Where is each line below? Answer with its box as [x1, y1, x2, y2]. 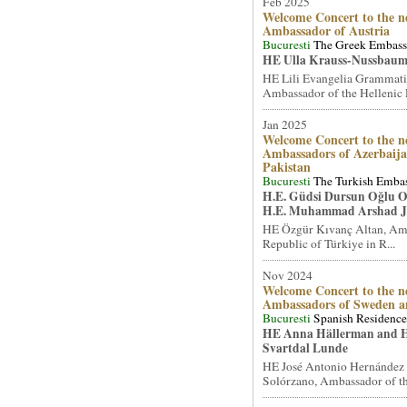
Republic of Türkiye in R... [262, 235, 395, 252]
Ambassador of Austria [262, 21, 390, 40]
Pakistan [262, 157, 311, 176]
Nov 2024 [262, 267, 313, 283]
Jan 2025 [262, 116, 307, 133]
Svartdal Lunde [262, 339, 348, 357]
